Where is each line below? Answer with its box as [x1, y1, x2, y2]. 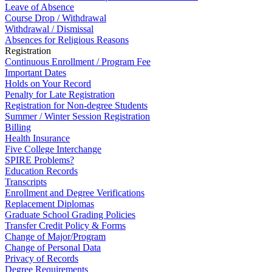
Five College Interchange [5, 143, 101, 154]
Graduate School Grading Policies [5, 209, 135, 220]
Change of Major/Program [5, 231, 106, 242]
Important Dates [5, 67, 66, 78]
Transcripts [5, 176, 47, 187]
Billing [5, 121, 31, 132]
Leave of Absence [5, 1, 74, 12]
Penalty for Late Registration [5, 89, 115, 100]
